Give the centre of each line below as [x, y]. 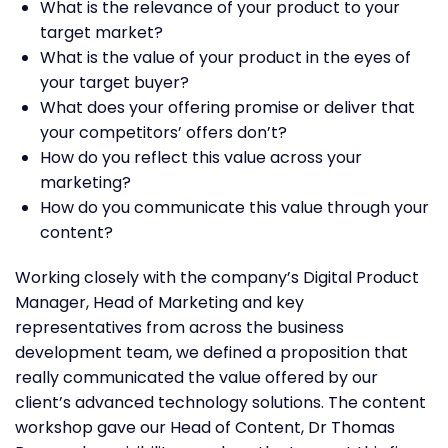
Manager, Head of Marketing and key [159, 302]
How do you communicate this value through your [234, 207]
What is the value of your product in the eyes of [225, 57]
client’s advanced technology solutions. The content [220, 402]
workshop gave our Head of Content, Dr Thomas [205, 427]
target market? [101, 32]
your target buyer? [114, 82]
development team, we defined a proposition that [211, 352]
